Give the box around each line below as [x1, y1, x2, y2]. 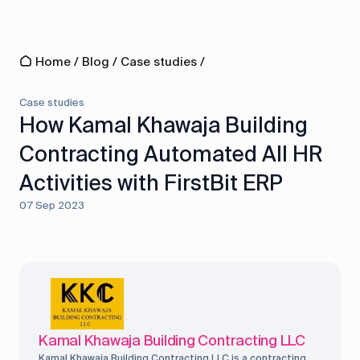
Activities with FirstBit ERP [19, 170, 283, 197]
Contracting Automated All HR [19, 141, 322, 168]
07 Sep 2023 [19, 198, 84, 212]
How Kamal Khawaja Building [19, 112, 308, 139]
